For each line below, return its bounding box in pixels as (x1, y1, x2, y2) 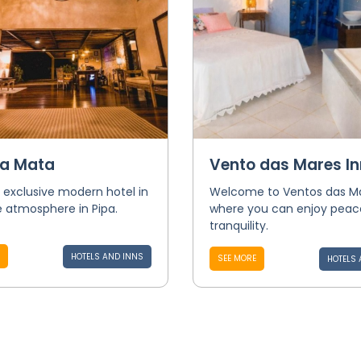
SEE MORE (217, 252, 256, 264)
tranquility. (209, 218, 268, 234)
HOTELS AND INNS (70, 251, 143, 263)
